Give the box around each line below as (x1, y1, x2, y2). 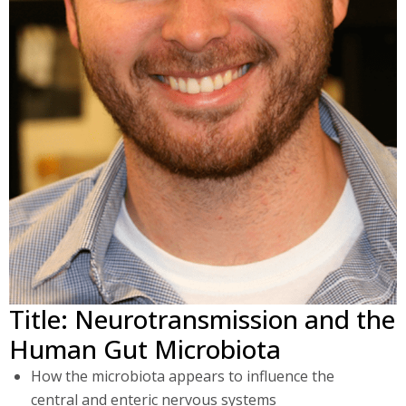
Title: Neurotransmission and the (9, 302, 395, 337)
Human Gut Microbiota (9, 332, 281, 367)
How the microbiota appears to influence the (31, 366, 334, 387)
